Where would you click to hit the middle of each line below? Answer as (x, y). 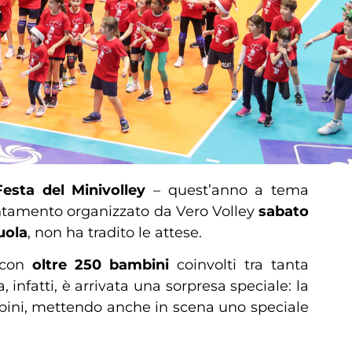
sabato (284, 211)
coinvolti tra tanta (239, 265)
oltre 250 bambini (101, 265)
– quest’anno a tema (227, 190)
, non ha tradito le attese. (115, 233)
